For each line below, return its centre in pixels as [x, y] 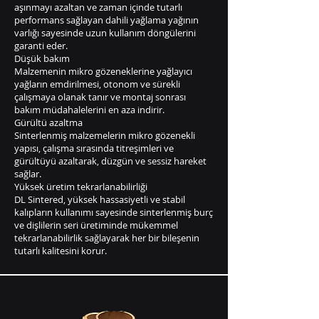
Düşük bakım [42, 58]
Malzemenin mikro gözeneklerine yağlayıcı [103, 71]
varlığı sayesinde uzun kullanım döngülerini [105, 33]
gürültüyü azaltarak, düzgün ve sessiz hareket [110, 161]
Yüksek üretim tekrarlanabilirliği [81, 187]
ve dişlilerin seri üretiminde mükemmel [96, 225]
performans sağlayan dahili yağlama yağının [106, 20]
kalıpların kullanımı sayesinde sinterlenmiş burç [114, 212]
